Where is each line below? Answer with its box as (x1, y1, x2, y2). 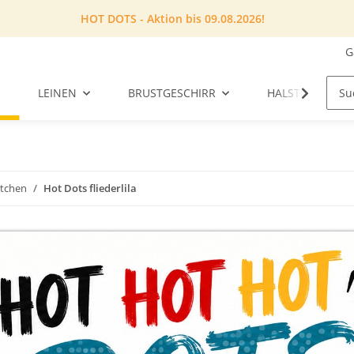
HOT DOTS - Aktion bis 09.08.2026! (81, 11, 265, 26)
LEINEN (38, 85, 77, 101)
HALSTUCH (267, 85, 324, 101)
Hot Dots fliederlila (43, 181, 137, 196)
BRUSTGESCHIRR (128, 85, 217, 101)
